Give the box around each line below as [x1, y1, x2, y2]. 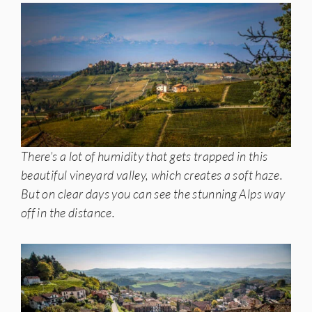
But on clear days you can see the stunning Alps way [21, 185, 286, 201]
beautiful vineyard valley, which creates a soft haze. [21, 166, 283, 182]
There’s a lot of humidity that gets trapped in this [21, 148, 268, 164]
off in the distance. [21, 204, 116, 220]
